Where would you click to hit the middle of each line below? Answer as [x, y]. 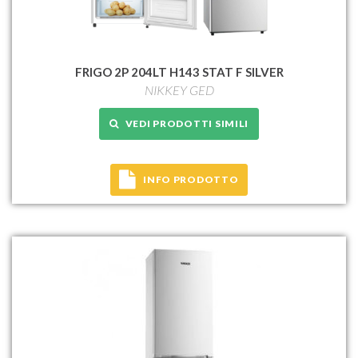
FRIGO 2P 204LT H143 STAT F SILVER [179, 72]
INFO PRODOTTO [191, 179]
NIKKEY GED [179, 89]
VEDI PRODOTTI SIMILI [184, 123]
